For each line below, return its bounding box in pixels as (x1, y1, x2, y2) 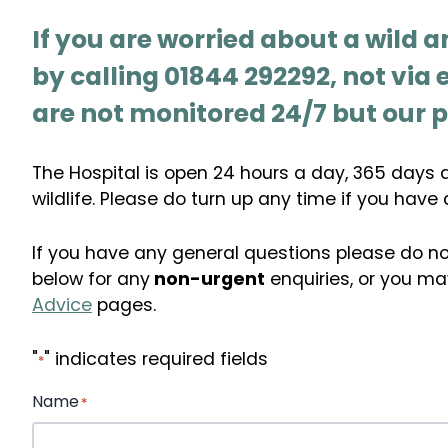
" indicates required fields (44, 346, 268, 371)
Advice (32, 292, 92, 317)
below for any (32, 266, 150, 291)
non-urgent (150, 266, 265, 291)
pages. (92, 292, 156, 317)
